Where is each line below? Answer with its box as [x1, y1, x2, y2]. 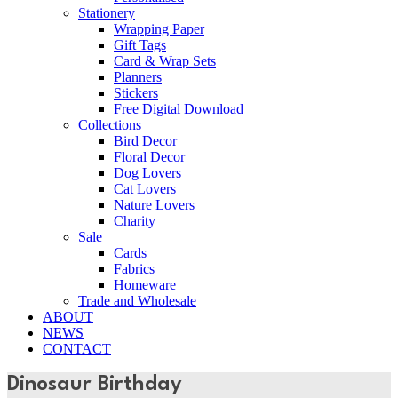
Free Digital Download [114, 101, 243, 116]
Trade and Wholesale [78, 293, 196, 308]
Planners [114, 69, 162, 84]
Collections [78, 117, 141, 132]
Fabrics [114, 261, 155, 276]
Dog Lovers [114, 165, 181, 180]
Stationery [78, 5, 135, 20]
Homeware [114, 277, 176, 292]
